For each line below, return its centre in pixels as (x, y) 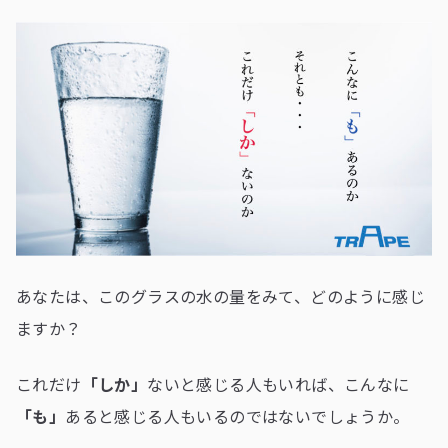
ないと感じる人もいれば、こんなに (278, 384)
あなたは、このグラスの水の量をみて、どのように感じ (220, 296)
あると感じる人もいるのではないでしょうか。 (237, 416)
